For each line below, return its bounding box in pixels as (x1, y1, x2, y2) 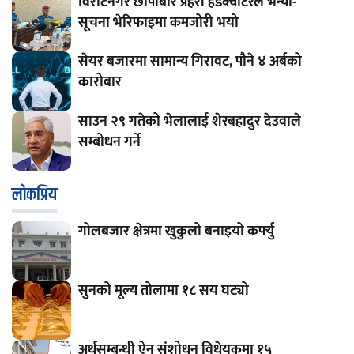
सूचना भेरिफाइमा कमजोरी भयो (77, 11, 239, 36)
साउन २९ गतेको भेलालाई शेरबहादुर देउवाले (77, 109, 301, 134)
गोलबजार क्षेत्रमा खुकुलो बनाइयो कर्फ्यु (77, 219, 274, 243)
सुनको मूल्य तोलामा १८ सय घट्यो (77, 279, 249, 303)
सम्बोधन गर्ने (77, 130, 141, 154)
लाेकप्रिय (12, 181, 57, 209)
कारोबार (77, 70, 122, 95)
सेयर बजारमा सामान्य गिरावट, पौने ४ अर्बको (77, 50, 302, 74)
